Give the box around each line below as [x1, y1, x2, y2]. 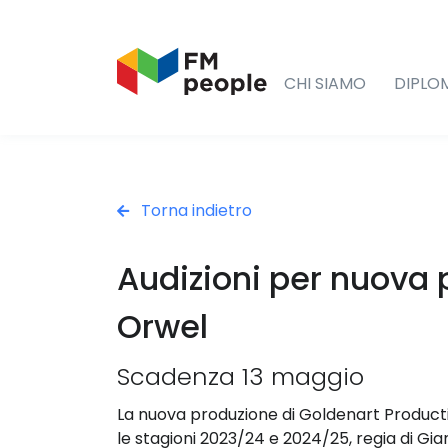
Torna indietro [137, 198, 252, 222]
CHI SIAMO [284, 71, 366, 95]
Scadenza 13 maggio [117, 359, 364, 393]
